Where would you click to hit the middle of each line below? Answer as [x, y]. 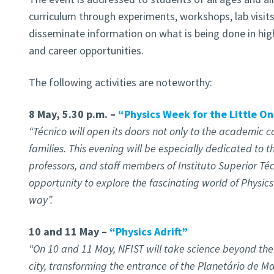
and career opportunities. [86, 51]
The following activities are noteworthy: [120, 83]
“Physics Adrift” [148, 232]
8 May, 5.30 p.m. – [73, 114]
